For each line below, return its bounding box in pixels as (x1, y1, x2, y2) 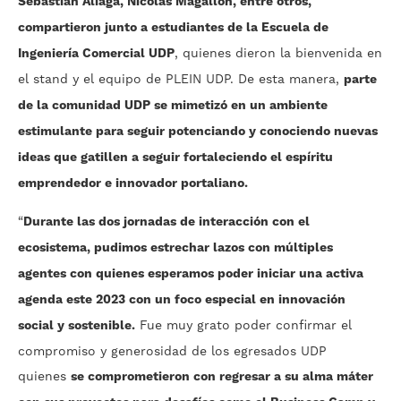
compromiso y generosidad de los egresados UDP (18, 344, 327, 359)
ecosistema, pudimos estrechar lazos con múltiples (18, 240, 333, 257)
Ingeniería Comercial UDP (18, 46, 175, 63)
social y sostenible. (18, 318, 135, 335)
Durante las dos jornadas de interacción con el (23, 214, 310, 231)
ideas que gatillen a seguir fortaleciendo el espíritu (18, 149, 333, 166)
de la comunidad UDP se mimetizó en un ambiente (18, 98, 328, 115)
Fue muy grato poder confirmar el (135, 318, 352, 333)
